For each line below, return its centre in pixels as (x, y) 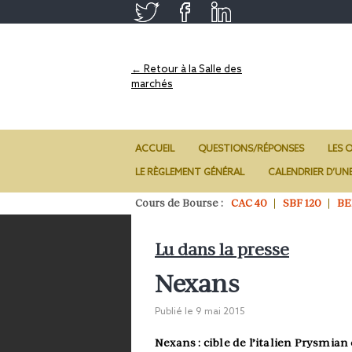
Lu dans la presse (222, 249)
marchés (152, 84)
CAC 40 (249, 203)
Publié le (175, 312)
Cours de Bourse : (179, 203)
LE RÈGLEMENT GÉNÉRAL (190, 173)
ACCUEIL (155, 149)
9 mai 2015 (220, 312)
